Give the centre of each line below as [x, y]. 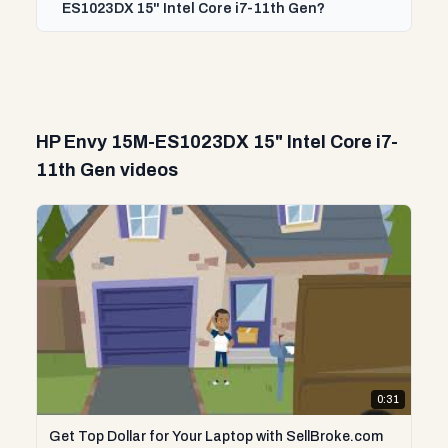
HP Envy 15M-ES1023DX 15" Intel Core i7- [217, 142]
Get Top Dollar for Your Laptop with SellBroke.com [216, 437]
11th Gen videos [107, 170]
